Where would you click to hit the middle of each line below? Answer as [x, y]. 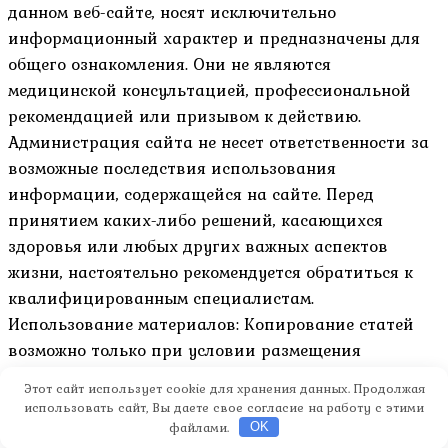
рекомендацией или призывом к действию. [184, 115]
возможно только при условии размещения [184, 349]
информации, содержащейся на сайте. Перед [191, 193]
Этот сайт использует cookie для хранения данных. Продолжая [224, 388]
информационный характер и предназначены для [214, 37]
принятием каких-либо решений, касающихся [195, 219]
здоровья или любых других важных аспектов [198, 245]
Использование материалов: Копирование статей [211, 323]
